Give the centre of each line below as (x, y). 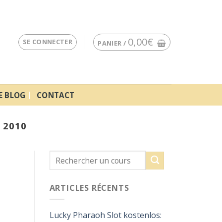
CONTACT (56, 95)
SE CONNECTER (48, 42)
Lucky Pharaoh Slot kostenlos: (105, 215)
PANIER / (113, 43)
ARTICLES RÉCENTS (89, 188)
